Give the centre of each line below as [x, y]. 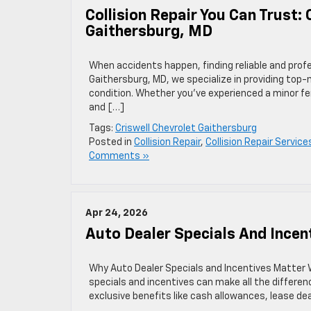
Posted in [111, 142]
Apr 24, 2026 [117, 213]
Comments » [119, 156]
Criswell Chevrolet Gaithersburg [186, 128]
